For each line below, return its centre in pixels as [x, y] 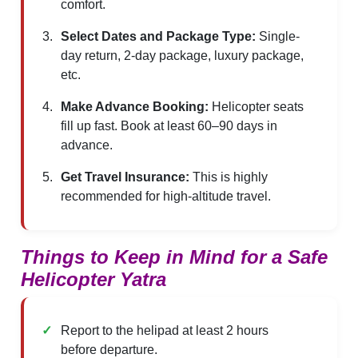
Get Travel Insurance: [125, 177]
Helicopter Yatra [94, 279]
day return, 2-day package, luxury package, [183, 55]
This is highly [229, 177]
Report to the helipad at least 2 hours [165, 330]
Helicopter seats [257, 106]
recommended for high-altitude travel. [166, 196]
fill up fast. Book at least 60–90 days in [169, 125]
